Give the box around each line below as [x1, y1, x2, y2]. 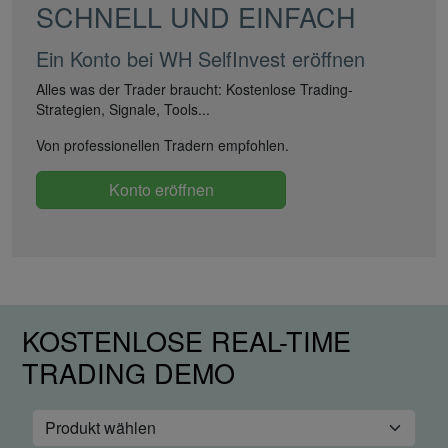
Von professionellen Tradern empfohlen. [36, 134, 289, 155]
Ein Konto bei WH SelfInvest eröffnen [36, 43, 365, 73]
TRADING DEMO [22, 352, 235, 392]
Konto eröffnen [108, 177, 214, 201]
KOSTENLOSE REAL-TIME [22, 320, 351, 360]
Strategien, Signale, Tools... [36, 98, 210, 119]
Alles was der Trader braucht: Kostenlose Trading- [36, 78, 353, 99]
